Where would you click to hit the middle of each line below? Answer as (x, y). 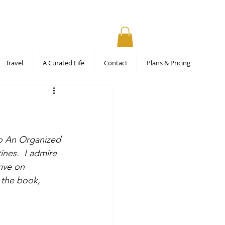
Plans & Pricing (168, 63)
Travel (14, 63)
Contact (116, 63)
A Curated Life (64, 63)
